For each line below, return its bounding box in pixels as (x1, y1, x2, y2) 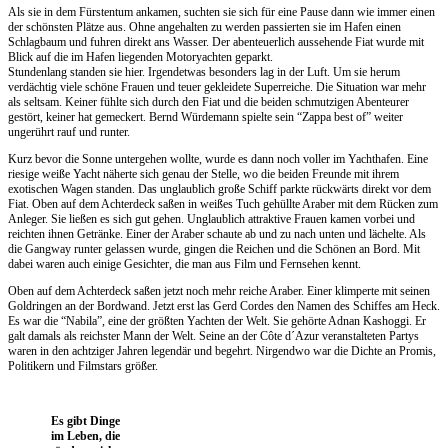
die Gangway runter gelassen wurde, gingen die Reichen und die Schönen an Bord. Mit (8, 241, 420, 256)
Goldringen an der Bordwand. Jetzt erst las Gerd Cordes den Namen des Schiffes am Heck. (8, 298, 440, 313)
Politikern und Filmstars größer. (8, 358, 158, 373)
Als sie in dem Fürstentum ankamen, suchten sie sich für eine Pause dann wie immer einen (8, 4, 435, 19)
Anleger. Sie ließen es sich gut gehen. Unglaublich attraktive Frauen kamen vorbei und (8, 211, 415, 226)
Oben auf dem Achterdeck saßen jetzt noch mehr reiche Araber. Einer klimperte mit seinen (8, 283, 430, 298)
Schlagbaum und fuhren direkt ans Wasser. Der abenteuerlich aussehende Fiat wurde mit (8, 34, 424, 49)
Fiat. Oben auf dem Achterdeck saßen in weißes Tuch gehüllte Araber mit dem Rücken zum (8, 196, 438, 211)
